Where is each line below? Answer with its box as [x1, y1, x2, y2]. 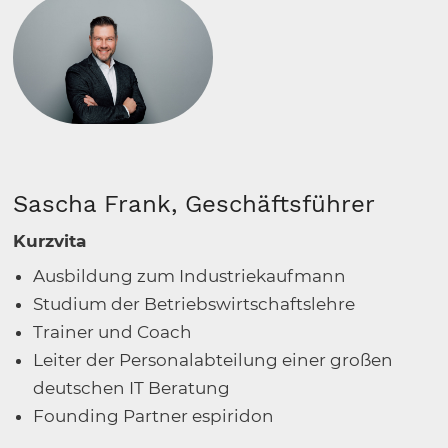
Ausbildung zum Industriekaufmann [33, 266, 347, 287]
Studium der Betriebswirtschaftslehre [33, 294, 356, 315]
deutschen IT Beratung [33, 378, 231, 399]
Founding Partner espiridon [33, 406, 275, 427]
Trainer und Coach [33, 322, 193, 343]
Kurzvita [13, 231, 87, 252]
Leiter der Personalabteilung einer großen [33, 350, 394, 371]
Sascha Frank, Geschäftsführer [13, 190, 376, 219]
